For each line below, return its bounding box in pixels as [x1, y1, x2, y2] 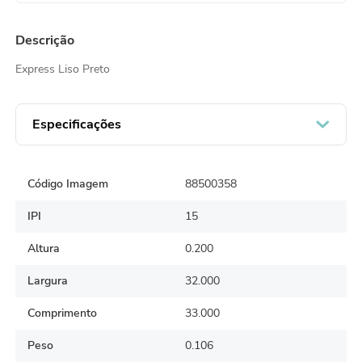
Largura [27, 273, 69, 289]
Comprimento [27, 305, 98, 322]
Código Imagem [27, 176, 109, 192]
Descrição [15, 31, 75, 49]
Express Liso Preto [15, 61, 111, 77]
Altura [27, 241, 61, 257]
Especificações [32, 115, 122, 133]
